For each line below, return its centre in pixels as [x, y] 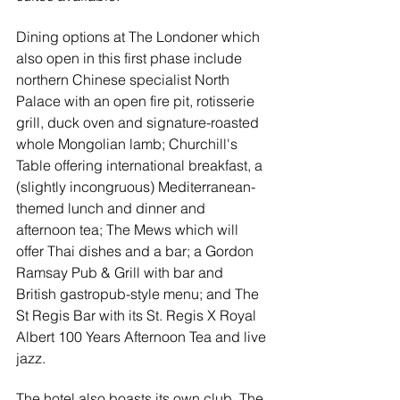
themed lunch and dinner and [112, 208]
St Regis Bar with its [81, 315]
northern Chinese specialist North [125, 79]
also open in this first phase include [131, 58]
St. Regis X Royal [203, 315]
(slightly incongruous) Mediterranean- [136, 186]
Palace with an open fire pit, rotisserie [137, 100]
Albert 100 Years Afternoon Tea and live [143, 336]
